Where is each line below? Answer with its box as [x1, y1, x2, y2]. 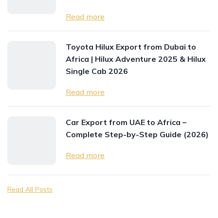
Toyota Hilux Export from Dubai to [66, 42, 196, 52]
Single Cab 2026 [66, 66, 128, 76]
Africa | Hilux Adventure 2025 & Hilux [66, 54, 206, 64]
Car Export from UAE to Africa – [66, 117, 186, 127]
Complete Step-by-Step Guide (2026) [66, 129, 209, 140]
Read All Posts [7, 185, 53, 194]
